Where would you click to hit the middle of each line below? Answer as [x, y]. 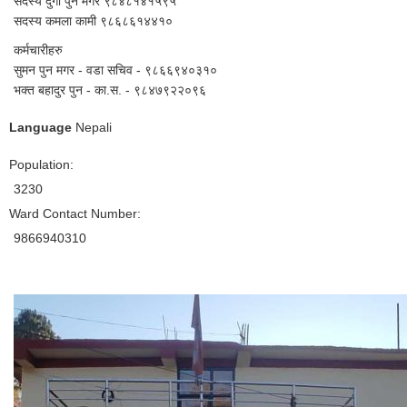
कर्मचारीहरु [38, 50]
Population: [43, 164]
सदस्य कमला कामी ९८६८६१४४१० [93, 20]
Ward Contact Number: [77, 213]
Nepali [92, 127]
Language [40, 127]
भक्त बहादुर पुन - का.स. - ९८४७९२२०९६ [110, 89]
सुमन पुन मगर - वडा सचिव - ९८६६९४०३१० [115, 69]
